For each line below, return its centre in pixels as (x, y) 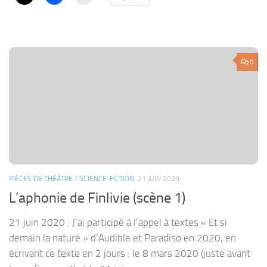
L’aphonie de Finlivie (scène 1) (97, 198)
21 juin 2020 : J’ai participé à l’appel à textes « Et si (118, 222)
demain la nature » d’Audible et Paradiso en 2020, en (122, 237)
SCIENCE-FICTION (107, 178)
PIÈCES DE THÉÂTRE (41, 178)
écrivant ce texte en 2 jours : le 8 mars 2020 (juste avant (130, 253)
